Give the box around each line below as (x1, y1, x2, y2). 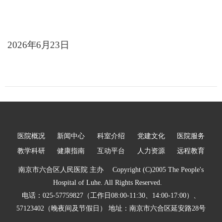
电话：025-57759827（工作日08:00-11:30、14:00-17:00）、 (22, 192, 200, 200)
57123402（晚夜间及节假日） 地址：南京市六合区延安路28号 (16, 205, 206, 213)
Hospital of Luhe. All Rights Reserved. (53, 179, 169, 187)
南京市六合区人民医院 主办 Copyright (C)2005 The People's (18, 166, 204, 174)
